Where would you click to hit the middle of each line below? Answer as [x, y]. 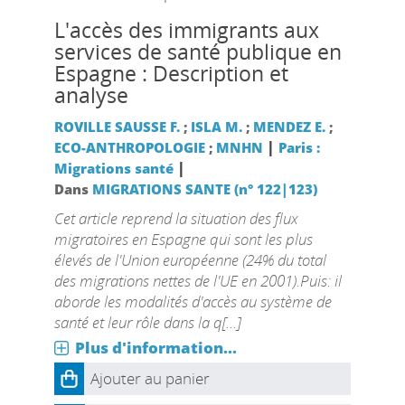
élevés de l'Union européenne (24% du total [190, 260]
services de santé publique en [198, 52]
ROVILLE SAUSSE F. [117, 127]
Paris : [299, 147]
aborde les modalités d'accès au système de [193, 301]
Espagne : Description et [171, 74]
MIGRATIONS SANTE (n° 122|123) [204, 189]
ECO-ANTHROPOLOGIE [129, 147]
